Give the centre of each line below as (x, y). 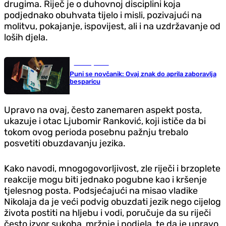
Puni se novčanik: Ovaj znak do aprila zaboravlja (143, 74)
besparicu (85, 81)
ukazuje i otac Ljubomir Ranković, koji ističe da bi (105, 121)
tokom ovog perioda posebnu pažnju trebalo (96, 132)
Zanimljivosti (91, 63)
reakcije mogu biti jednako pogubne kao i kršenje (105, 180)
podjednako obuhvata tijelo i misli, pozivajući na (103, 15)
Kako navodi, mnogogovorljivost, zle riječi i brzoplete (112, 169)
